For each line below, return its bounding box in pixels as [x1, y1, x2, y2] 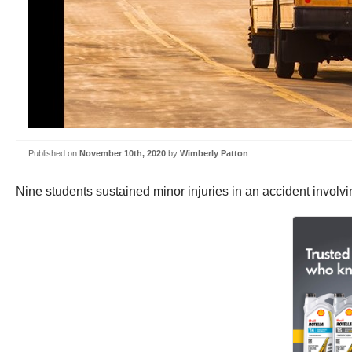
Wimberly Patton [180, 148, 248, 158]
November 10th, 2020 [79, 148, 166, 158]
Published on [28, 148, 79, 158]
